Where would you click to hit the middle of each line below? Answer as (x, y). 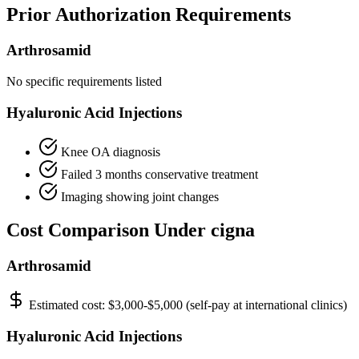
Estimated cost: (69, 305)
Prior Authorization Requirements (149, 15)
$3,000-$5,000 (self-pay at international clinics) (228, 305)
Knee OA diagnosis (111, 151)
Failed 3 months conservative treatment (159, 174)
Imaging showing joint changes (140, 196)
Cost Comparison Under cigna (131, 230)
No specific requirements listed (84, 82)
